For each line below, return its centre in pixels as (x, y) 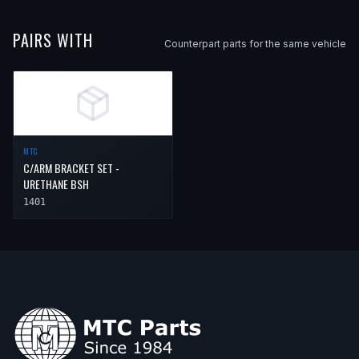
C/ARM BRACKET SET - (71, 167)
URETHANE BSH (56, 184)
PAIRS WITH (53, 40)
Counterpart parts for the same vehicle (255, 43)
